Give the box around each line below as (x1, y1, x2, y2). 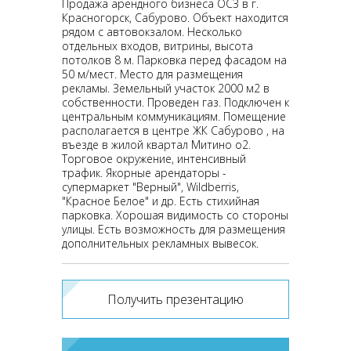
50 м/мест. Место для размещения (62, 67, 243, 81)
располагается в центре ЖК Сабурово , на (62, 123, 284, 138)
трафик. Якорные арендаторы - (62, 165, 226, 180)
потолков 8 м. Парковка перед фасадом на (62, 52, 287, 67)
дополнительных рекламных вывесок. (62, 236, 259, 251)
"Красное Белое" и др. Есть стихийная (62, 194, 259, 208)
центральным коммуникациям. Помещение (62, 109, 286, 124)
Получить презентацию (107, 291, 244, 308)
